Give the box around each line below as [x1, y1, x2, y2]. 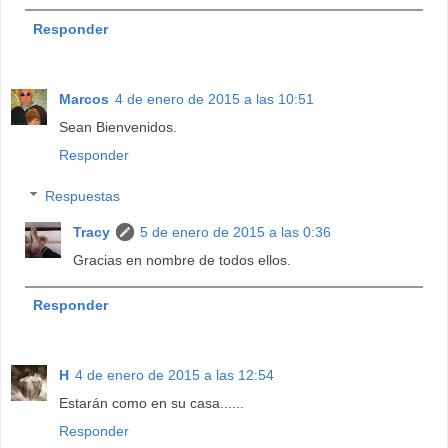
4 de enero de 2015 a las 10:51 [115, 90, 314, 107]
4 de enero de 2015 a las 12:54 [75, 367, 274, 384]
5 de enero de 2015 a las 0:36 [140, 224, 332, 241]
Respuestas [45, 188, 121, 205]
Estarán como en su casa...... [59, 395, 244, 412]
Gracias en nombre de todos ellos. [73, 252, 292, 269]
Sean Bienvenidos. [59, 118, 177, 135]
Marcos [59, 90, 109, 107]
